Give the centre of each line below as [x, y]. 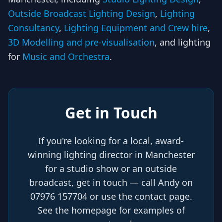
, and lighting [183, 42]
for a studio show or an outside [111, 168]
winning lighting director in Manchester [111, 155]
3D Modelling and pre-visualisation [81, 42]
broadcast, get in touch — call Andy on [111, 182]
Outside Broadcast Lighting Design [82, 13]
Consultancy [33, 28]
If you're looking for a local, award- [111, 141]
